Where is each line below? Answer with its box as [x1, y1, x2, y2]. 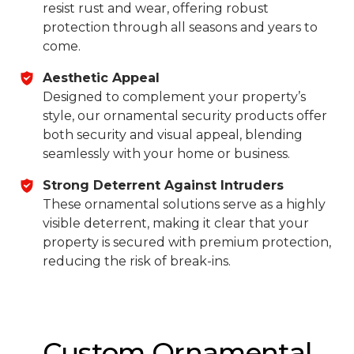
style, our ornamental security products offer [43, 108, 327, 124]
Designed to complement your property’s [43, 89, 306, 105]
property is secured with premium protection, [43, 235, 331, 250]
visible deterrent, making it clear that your [43, 216, 309, 232]
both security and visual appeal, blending [43, 127, 303, 143]
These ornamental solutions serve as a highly [43, 197, 326, 213]
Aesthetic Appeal [43, 70, 160, 86]
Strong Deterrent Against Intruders [43, 178, 284, 194]
